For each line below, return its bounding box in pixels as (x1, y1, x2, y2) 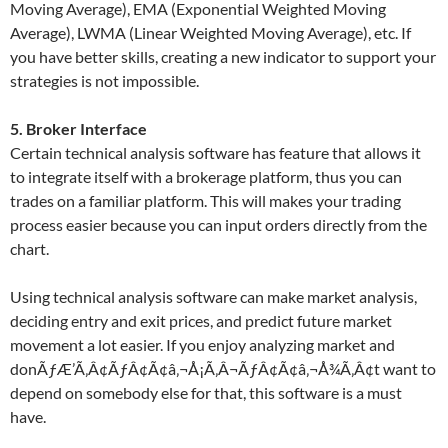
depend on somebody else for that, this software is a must (10, 383, 402, 402)
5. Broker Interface (10, 119, 147, 138)
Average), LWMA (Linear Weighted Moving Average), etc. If (10, 23, 411, 42)
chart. (10, 239, 49, 258)
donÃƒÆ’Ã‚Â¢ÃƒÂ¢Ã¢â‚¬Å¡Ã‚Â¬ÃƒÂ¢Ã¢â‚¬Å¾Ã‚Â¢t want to (10, 359, 436, 378)
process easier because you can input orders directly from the (10, 215, 427, 234)
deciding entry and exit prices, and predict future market (10, 311, 392, 330)
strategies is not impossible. (10, 71, 199, 90)
